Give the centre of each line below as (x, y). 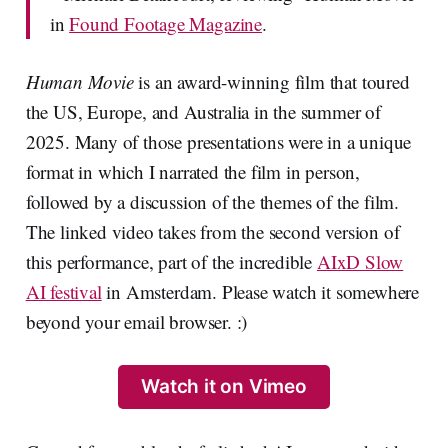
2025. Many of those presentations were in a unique (218, 141)
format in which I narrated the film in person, (192, 171)
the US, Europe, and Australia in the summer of (203, 111)
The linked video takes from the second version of (212, 231)
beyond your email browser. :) (136, 321)
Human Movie (79, 81)
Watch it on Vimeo (224, 386)
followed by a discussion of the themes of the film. (212, 201)
